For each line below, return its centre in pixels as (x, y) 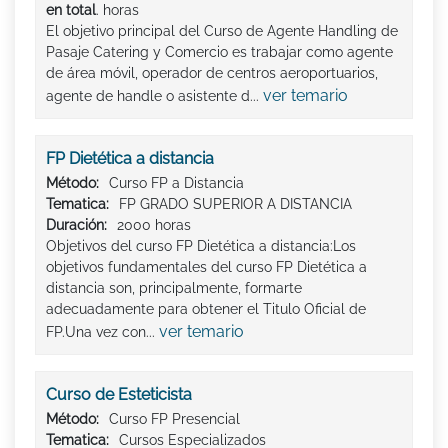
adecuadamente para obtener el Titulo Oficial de (206, 308)
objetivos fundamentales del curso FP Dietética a (206, 266)
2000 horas (154, 224)
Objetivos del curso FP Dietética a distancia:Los (201, 245)
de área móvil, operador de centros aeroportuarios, (212, 72)
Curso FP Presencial (174, 418)
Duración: (76, 224)
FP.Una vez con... (102, 331)
